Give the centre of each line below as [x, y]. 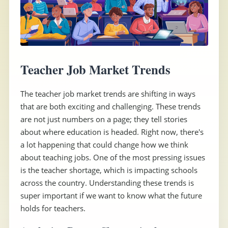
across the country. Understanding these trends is [107, 182]
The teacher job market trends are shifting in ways [108, 93]
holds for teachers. [53, 208]
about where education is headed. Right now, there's [112, 132]
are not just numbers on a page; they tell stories [104, 119]
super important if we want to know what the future [111, 195]
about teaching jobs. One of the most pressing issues [112, 157]
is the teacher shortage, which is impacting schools [109, 170]
